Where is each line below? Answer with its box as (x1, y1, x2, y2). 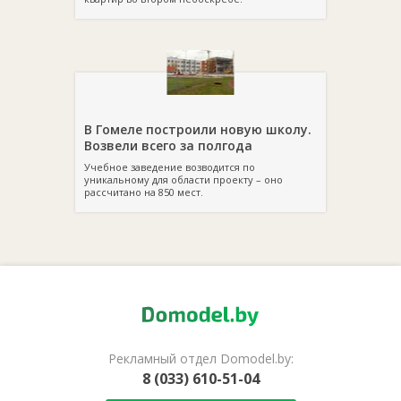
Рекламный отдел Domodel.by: (107, 350, 294, 367)
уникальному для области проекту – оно (84, 173, 283, 186)
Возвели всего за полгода (84, 137, 252, 154)
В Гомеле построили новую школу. (84, 121, 311, 138)
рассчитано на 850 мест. (84, 185, 203, 199)
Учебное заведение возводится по (84, 160, 255, 174)
